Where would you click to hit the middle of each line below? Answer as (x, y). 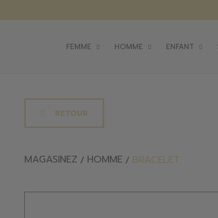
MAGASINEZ (51, 159)
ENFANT (180, 46)
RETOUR (72, 113)
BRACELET (156, 159)
